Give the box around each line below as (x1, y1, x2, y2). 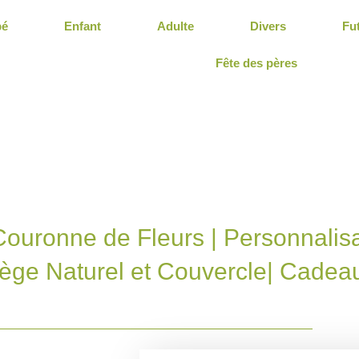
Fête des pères (216, 56, 298, 70)
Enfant (64, 19, 102, 33)
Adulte (157, 19, 195, 33)
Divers (250, 19, 287, 33)
